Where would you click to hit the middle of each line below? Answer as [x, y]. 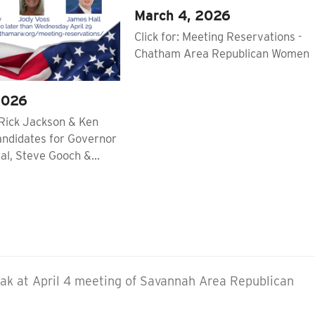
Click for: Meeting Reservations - [218, 36]
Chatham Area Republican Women [222, 53]
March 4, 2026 [183, 15]
